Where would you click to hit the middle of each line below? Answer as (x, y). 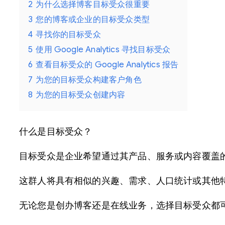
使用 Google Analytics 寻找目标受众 (103, 49)
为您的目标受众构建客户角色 (89, 79)
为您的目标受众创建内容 (81, 94)
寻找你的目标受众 (68, 34)
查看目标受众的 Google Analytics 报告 (107, 64)
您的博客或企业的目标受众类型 (93, 19)
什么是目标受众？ (56, 131)
